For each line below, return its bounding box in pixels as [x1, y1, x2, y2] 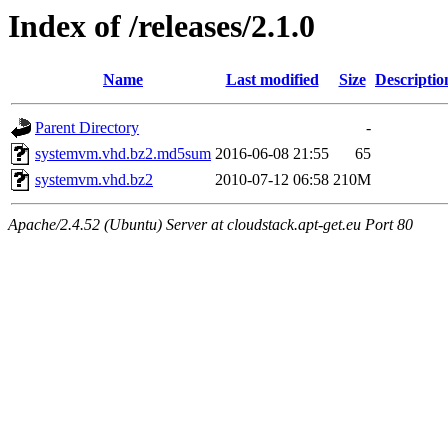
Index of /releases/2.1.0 [8, 8, 315, 44]
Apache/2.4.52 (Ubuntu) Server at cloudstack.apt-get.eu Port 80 [8, 216, 413, 234]
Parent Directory [35, 119, 139, 137]
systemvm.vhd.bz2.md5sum [35, 145, 211, 163]
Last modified [225, 71, 319, 89]
